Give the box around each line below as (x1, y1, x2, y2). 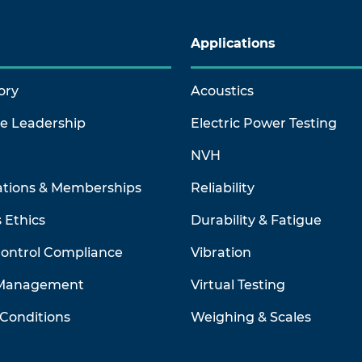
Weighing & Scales (191, 309, 311, 325)
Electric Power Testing (191, 116, 337, 131)
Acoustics (191, 83, 254, 99)
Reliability (191, 180, 255, 196)
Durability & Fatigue (191, 213, 322, 228)
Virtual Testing (191, 277, 285, 293)
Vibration (191, 245, 251, 260)
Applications (191, 36, 276, 51)
